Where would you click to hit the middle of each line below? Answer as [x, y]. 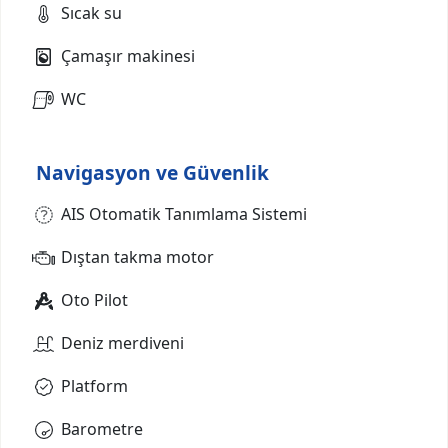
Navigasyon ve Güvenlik [152, 172]
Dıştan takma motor [137, 256]
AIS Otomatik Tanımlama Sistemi [184, 213]
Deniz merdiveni [122, 342]
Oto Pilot [94, 299]
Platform [94, 385]
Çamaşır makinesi [128, 55]
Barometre [102, 428]
